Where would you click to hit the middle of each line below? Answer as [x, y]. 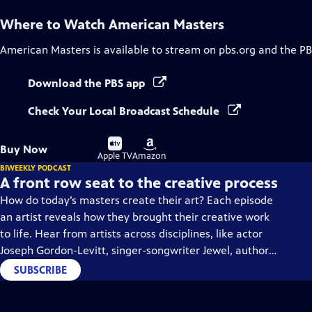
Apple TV [115, 156]
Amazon [149, 156]
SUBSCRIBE [40, 270]
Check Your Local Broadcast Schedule [125, 111]
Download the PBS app [88, 83]
